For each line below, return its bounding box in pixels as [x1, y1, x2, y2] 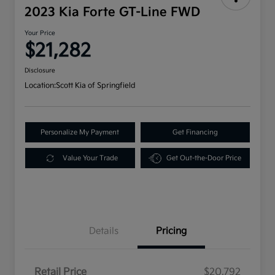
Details [89, 225, 118, 238]
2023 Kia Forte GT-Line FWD [25, 5, 200, 20]
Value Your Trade [62, 154, 118, 163]
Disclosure [25, 67, 55, 75]
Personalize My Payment [41, 128, 120, 137]
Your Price [25, 29, 55, 37]
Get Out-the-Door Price [166, 154, 242, 163]
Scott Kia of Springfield [56, 81, 136, 91]
